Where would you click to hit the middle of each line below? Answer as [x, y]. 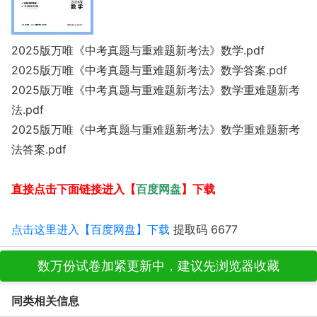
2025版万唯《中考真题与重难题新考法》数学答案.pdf [149, 70]
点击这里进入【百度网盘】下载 [91, 229]
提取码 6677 [204, 229]
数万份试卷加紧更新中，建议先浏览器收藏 [158, 266]
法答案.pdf [39, 149]
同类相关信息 [45, 301]
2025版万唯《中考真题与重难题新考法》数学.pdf [138, 50]
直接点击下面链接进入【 [74, 189]
